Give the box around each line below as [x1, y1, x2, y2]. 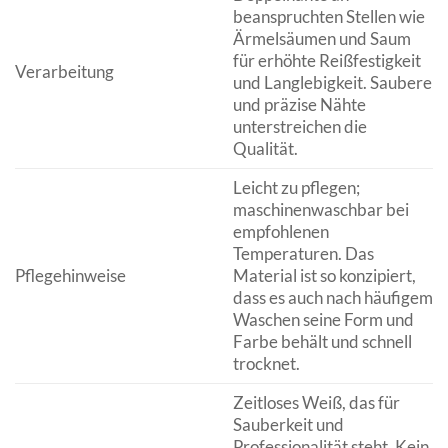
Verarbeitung [15, 60, 114, 82]
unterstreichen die [232, 115, 367, 137]
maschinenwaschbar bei [232, 198, 409, 220]
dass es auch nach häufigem [232, 286, 433, 308]
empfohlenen [232, 220, 329, 242]
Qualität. [232, 137, 298, 159]
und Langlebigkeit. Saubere [232, 71, 432, 93]
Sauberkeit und [232, 413, 344, 435]
